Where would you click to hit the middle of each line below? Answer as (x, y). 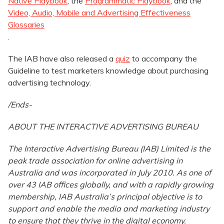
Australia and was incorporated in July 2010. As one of (109, 173)
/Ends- (20, 105)
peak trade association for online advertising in (95, 161)
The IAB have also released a (62, 59)
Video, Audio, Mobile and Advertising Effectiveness (99, 13)
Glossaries (26, 25)
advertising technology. (49, 83)
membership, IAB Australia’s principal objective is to (105, 197)
